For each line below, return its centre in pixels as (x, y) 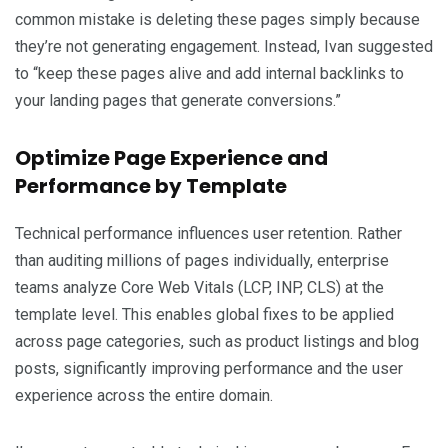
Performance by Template (151, 185)
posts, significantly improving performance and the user (209, 368)
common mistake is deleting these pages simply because (217, 19)
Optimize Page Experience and (171, 157)
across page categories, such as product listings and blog (217, 341)
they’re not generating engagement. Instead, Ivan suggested (224, 46)
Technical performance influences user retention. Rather (208, 233)
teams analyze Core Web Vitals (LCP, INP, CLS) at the (199, 287)
